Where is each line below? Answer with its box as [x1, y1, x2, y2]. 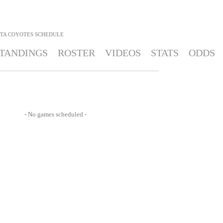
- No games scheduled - [24, 111, 87, 118]
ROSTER [57, 47, 95, 58]
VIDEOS [105, 47, 141, 58]
